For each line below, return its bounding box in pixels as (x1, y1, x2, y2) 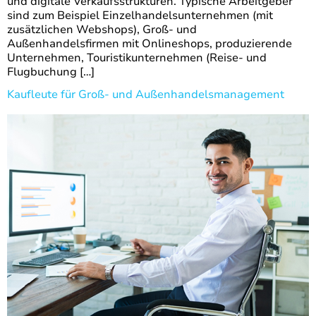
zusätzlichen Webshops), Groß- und (7, 21, 197, 37)
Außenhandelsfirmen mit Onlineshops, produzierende (7, 35, 292, 51)
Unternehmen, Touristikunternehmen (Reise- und (7, 49, 267, 66)
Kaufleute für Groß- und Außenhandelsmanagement (7, 86, 284, 102)
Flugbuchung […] (7, 63, 95, 80)
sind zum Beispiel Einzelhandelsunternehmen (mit (7, 7, 273, 23)
